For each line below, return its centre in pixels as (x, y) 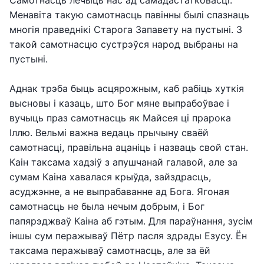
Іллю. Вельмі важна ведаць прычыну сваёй (109, 133)
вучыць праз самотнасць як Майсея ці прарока (120, 118)
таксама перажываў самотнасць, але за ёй (110, 250)
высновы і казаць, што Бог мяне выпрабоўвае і (119, 103)
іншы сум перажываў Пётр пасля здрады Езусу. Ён (128, 236)
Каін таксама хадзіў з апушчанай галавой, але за (123, 162)
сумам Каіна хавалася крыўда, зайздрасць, (110, 177)
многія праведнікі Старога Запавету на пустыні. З (126, 29)
